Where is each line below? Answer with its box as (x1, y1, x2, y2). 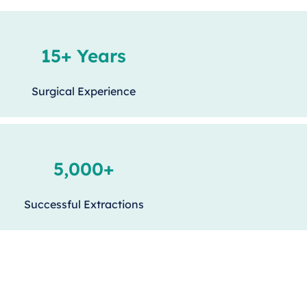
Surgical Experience (32, 84, 136, 98)
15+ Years (41, 44, 126, 67)
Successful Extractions (23, 197, 144, 211)
